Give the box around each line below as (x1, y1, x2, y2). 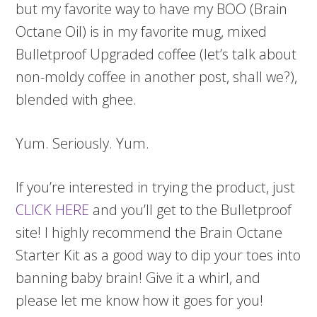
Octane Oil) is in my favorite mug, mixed (16, 22, 267, 42)
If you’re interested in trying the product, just (16, 178, 296, 197)
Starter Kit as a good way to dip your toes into (16, 246, 301, 265)
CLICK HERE (16, 200, 90, 220)
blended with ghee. (16, 90, 141, 110)
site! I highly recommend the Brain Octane (16, 223, 283, 243)
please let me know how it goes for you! (16, 291, 267, 311)
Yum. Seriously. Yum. (16, 134, 154, 154)
